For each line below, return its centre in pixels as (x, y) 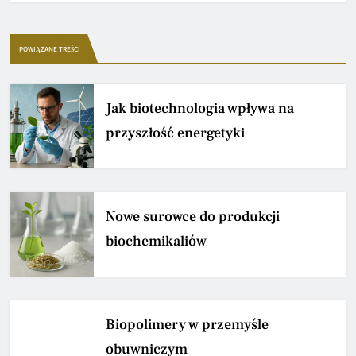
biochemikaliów (156, 242)
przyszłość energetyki (175, 133)
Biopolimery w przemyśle (187, 325)
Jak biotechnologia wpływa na (200, 109)
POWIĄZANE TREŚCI (50, 49)
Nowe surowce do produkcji (193, 217)
